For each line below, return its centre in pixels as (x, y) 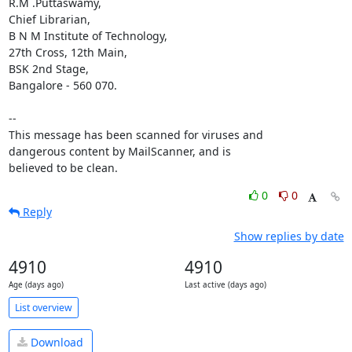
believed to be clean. (63, 168)
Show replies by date (289, 236)
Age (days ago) (36, 285)
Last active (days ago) (225, 285)
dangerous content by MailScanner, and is (119, 151)
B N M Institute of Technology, (89, 36)
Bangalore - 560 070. (62, 85)
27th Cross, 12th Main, (68, 52)
